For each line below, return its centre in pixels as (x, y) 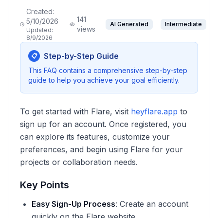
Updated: (40, 30)
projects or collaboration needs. (79, 162)
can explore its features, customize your (95, 137)
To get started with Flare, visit (75, 111)
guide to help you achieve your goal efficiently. (104, 80)
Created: (40, 11)
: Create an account (152, 204)
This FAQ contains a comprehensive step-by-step (108, 70)
